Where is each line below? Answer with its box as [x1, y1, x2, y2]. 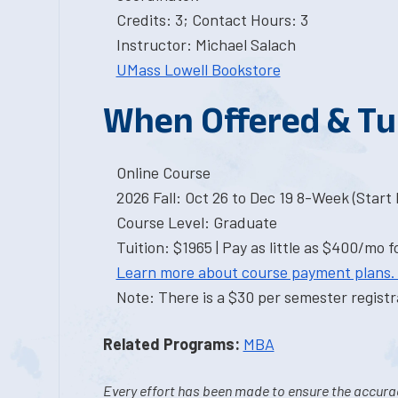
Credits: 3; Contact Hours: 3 [115, 10, 308, 29]
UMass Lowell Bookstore [115, 60, 281, 79]
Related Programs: [102, 334, 240, 354]
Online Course [115, 163, 211, 182]
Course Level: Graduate [115, 212, 277, 232]
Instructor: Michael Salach [115, 35, 296, 54]
